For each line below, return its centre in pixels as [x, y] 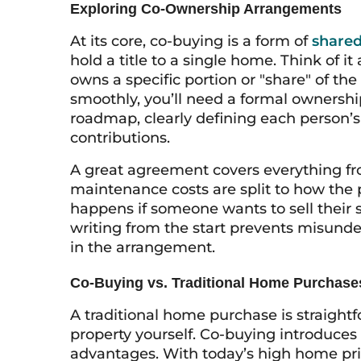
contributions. [120, 138]
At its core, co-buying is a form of [191, 41]
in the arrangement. [143, 247]
